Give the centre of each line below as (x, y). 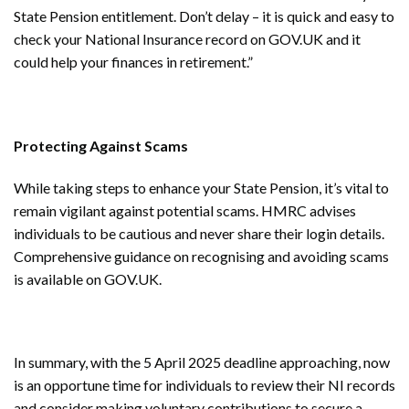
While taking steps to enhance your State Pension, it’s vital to (201, 187)
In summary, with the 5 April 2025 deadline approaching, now (202, 362)
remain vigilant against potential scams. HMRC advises (185, 210)
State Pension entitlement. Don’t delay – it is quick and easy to (204, 16)
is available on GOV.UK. (89, 278)
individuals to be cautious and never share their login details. (199, 233)
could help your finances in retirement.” (135, 62)
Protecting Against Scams (101, 145)
